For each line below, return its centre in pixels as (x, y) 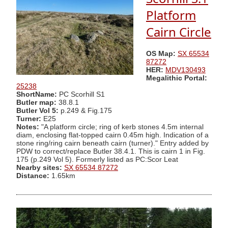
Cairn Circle (179, 32)
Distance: (33, 176)
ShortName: (37, 94)
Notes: (28, 127)
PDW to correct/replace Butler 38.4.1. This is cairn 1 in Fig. (111, 151)
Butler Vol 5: (38, 110)
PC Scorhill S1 (81, 94)
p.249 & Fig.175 (86, 110)
